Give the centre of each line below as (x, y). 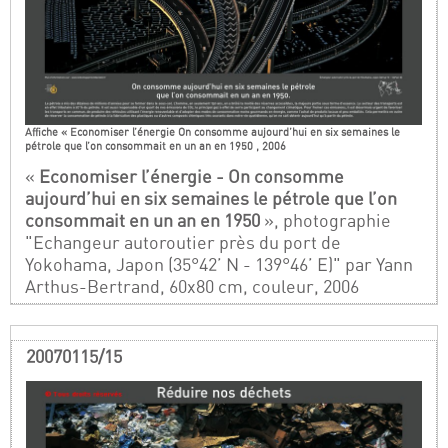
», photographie (326, 220)
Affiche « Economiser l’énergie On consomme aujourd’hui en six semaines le (213, 131)
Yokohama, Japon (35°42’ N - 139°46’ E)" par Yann (219, 264)
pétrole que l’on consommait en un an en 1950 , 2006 (156, 145)
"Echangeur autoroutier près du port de (183, 242)
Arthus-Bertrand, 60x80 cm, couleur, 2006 (192, 286)
